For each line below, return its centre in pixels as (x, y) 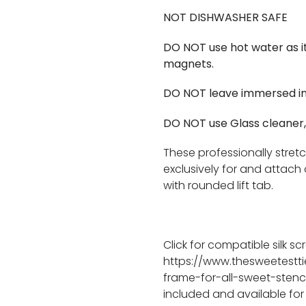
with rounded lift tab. (218, 186)
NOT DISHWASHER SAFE (225, 18)
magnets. (189, 64)
